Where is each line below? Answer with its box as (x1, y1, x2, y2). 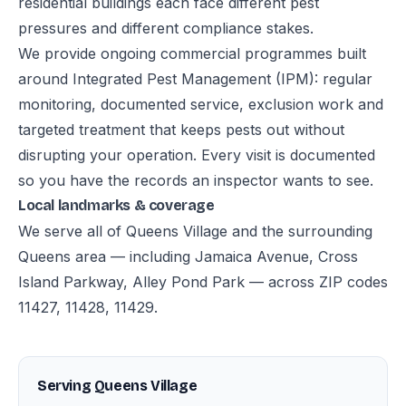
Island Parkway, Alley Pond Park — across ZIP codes (18, 273, 388, 291)
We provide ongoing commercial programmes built (18, 44, 366, 63)
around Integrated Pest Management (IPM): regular (18, 70, 372, 88)
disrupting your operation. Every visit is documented (18, 146, 375, 164)
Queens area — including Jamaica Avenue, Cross (18, 247, 358, 266)
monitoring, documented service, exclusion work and (18, 95, 383, 113)
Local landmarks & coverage (18, 197, 215, 214)
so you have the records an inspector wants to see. (18, 171, 373, 189)
